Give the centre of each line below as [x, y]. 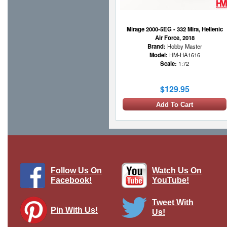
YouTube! [171, 180]
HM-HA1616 [184, 55]
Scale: [168, 64]
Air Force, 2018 [175, 38]
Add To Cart [175, 105]
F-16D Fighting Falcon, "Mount [175, 222]
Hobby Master [184, 46]
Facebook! [71, 180]
